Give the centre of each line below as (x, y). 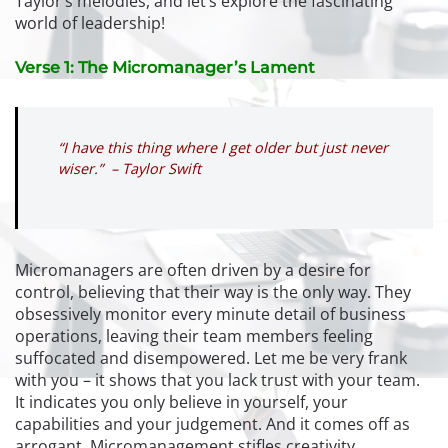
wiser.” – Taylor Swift (131, 168)
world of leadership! (92, 22)
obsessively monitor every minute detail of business (210, 313)
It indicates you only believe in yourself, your (181, 401)
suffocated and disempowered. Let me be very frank (211, 357)
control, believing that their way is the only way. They (213, 291)
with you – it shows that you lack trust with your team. (217, 379)
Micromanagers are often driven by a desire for (193, 269)
